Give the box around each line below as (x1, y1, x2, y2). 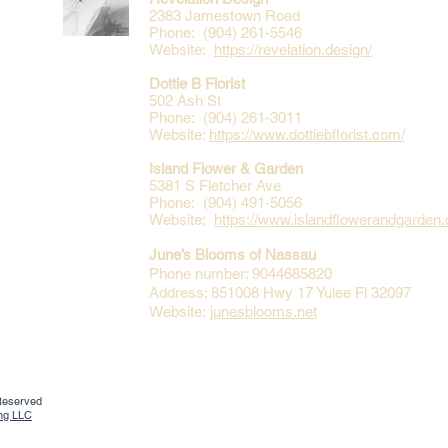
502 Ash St (149, 92, 221, 109)
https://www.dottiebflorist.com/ (209, 126, 405, 143)
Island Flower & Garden (149, 160, 303, 177)
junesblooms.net (210, 303, 317, 320)
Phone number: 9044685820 (149, 265, 332, 282)
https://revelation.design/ (214, 41, 372, 58)
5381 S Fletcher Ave (149, 177, 281, 194)
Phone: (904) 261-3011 (149, 109, 302, 126)
